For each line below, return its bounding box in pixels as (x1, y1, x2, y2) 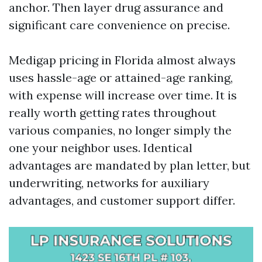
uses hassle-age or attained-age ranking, (9, 70, 233, 85)
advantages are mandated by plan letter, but (9, 158, 250, 173)
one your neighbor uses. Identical (9, 140, 192, 155)
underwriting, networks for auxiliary (9, 175, 209, 190)
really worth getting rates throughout (9, 105, 216, 120)
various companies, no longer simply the (9, 123, 232, 137)
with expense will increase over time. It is (9, 88, 237, 102)
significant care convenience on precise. (9, 18, 230, 32)
